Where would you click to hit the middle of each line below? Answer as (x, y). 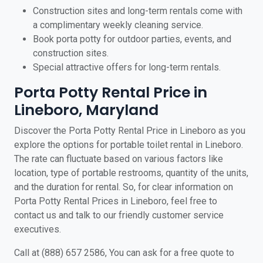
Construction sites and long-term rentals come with (138, 11)
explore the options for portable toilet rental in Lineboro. (129, 145)
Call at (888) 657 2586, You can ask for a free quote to (124, 253)
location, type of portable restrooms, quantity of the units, (131, 173)
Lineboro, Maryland (86, 110)
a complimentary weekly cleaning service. (118, 25)
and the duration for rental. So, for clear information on (124, 187)
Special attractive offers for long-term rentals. (127, 67)
